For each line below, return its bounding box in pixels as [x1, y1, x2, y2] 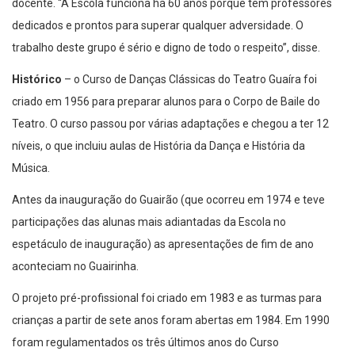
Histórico [12, 73, 62, 86]
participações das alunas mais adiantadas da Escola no [12, 216, 286, 229]
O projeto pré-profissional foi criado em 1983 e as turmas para [12, 292, 322, 305]
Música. [12, 162, 50, 175]
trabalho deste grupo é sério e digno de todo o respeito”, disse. [12, 41, 320, 55]
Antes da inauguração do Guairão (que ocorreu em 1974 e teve [12, 193, 325, 207]
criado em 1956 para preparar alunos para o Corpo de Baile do [12, 95, 320, 109]
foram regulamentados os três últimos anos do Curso [12, 336, 279, 349]
